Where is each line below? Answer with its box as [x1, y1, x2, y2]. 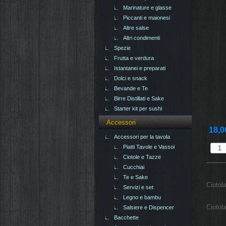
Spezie [114, 45, 131, 51]
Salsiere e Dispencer [123, 204, 174, 211]
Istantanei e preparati [114, 65, 165, 72]
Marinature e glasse [123, 5, 172, 11]
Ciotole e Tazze [123, 154, 161, 160]
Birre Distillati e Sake [114, 95, 164, 102]
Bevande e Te [114, 85, 148, 92]
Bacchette [114, 214, 139, 221]
